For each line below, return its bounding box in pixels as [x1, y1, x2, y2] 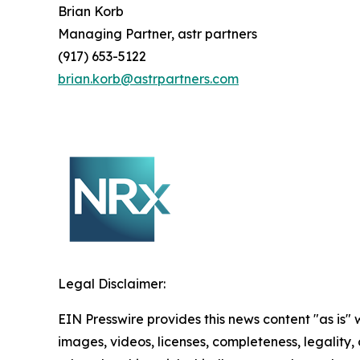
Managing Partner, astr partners [58, 25, 257, 42]
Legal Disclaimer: [58, 275, 166, 292]
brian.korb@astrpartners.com [58, 70, 239, 87]
